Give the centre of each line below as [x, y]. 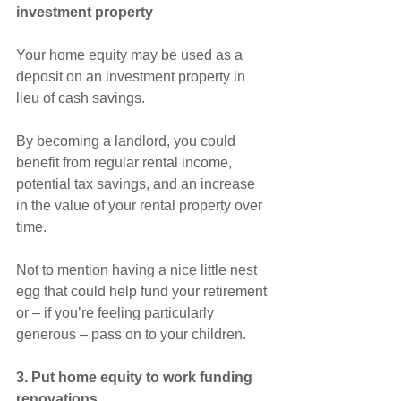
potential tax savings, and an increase [137, 184]
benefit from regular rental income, [126, 163]
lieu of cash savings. [81, 98]
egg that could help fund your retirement [143, 292]
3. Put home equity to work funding [136, 378]
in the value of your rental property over [141, 206]
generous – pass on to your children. [131, 335]
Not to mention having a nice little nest [138, 270]
